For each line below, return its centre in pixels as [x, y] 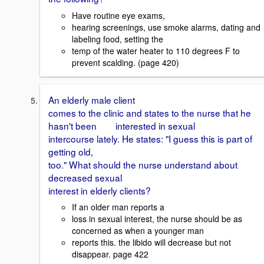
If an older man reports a [118, 207]
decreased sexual [85, 177]
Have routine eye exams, [118, 15]
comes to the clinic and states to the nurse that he [150, 112]
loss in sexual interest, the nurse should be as [157, 219]
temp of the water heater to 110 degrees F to [156, 50]
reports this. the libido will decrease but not [151, 242]
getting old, [71, 151]
